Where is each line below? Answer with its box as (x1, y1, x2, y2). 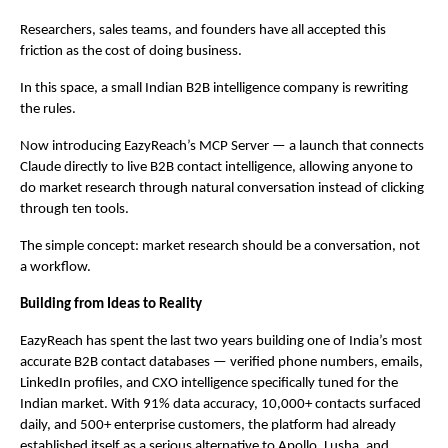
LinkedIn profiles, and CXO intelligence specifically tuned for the (20, 376, 398, 392)
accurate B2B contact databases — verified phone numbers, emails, (20, 355, 423, 371)
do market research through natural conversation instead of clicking (20, 181, 424, 197)
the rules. (20, 102, 76, 118)
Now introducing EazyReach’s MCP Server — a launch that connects (20, 139, 424, 155)
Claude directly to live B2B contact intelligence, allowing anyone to (20, 160, 413, 176)
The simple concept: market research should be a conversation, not (20, 239, 420, 255)
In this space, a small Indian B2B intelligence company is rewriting (20, 81, 408, 97)
